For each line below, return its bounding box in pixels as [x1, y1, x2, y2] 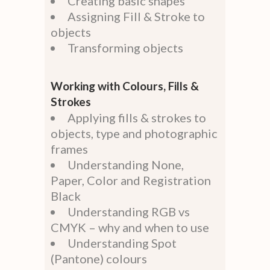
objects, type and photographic [51, 126, 218, 141]
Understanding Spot [67, 236, 177, 251]
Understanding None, [67, 157, 184, 172]
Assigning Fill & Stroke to [67, 9, 205, 24]
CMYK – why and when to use [51, 220, 209, 235]
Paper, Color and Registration [51, 173, 211, 188]
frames [51, 142, 88, 157]
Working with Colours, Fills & [51, 79, 199, 93]
